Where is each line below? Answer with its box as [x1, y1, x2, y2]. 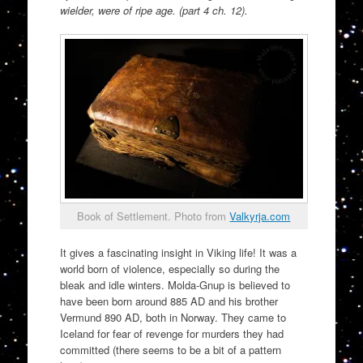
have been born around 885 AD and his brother [59, 293, 278, 310]
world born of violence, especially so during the [59, 261, 280, 277]
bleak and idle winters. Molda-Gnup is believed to [59, 277, 290, 293]
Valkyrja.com [229, 207, 291, 224]
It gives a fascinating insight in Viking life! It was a [59, 245, 297, 261]
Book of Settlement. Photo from [77, 207, 230, 224]
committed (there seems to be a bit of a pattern [59, 342, 281, 358]
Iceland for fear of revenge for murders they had [59, 326, 284, 342]
